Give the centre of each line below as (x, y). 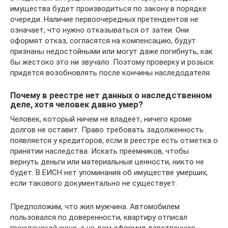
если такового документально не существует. (94, 183)
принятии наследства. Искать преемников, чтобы (99, 151)
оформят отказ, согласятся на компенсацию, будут (103, 41)
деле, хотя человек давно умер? (77, 105)
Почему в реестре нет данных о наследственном (111, 96)
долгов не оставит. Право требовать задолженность (107, 130)
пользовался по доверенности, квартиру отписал (99, 217)
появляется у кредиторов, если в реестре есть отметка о (114, 140)
